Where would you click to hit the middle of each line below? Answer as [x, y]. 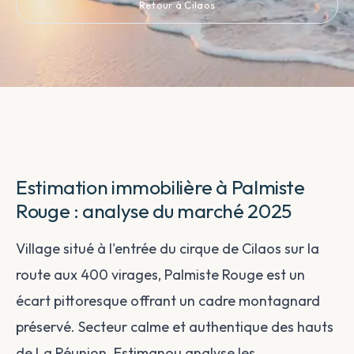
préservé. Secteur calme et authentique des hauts [175, 327]
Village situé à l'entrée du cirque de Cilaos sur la [168, 249]
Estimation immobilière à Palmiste [160, 187]
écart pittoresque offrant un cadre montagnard [168, 301]
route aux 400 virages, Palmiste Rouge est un [160, 275]
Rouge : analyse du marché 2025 [154, 211]
